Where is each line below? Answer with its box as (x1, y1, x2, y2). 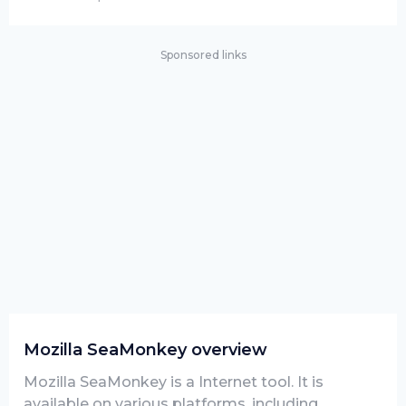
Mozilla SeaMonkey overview (24, 340, 267, 360)
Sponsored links (159, 48, 246, 62)
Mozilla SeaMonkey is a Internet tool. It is (24, 373, 324, 391)
